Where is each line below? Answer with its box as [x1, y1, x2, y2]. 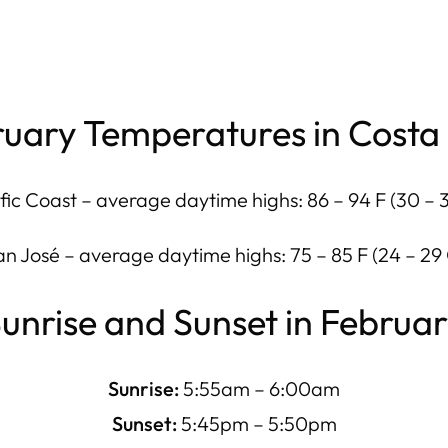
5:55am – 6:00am [179, 376, 340, 401]
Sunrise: [108, 376, 179, 401]
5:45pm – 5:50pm [176, 411, 337, 436]
